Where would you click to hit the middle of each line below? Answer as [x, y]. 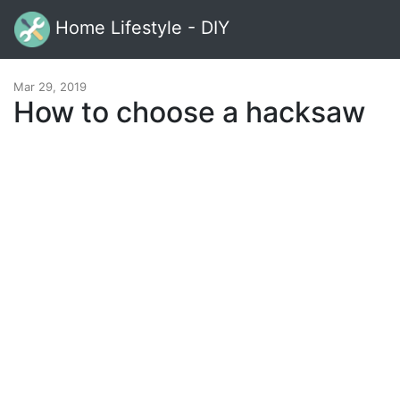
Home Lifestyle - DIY [140, 28]
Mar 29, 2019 [50, 87]
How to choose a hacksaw [189, 112]
